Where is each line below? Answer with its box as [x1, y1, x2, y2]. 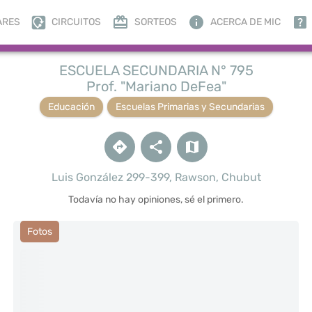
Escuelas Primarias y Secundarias [115, 101, 265, 113]
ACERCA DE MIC [210, 16, 281, 28]
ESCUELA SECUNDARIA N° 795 [58, 62, 253, 79]
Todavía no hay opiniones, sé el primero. [68, 194, 244, 205]
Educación [47, 101, 95, 113]
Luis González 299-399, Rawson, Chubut [51, 171, 261, 184]
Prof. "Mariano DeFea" [86, 78, 226, 95]
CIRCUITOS [51, 16, 101, 28]
